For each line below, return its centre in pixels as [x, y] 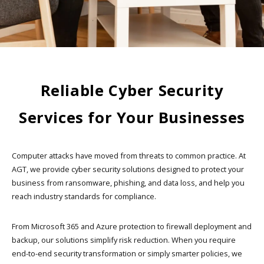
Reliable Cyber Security [132, 90]
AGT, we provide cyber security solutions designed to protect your [128, 169]
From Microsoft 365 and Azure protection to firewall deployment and [132, 226]
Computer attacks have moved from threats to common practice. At [129, 155]
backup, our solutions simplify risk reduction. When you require [124, 240]
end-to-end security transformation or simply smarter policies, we [127, 253]
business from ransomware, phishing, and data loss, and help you [128, 182]
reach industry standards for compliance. [84, 196]
